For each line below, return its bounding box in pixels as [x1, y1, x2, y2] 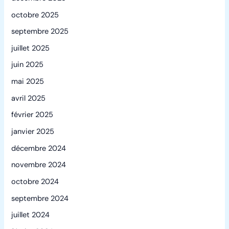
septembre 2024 [11, 193, 69, 203]
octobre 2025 [11, 10, 59, 20]
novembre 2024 [11, 160, 66, 170]
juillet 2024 [11, 210, 50, 220]
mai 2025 [11, 77, 44, 87]
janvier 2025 [11, 126, 55, 136]
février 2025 [11, 110, 54, 120]
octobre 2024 [11, 176, 59, 187]
